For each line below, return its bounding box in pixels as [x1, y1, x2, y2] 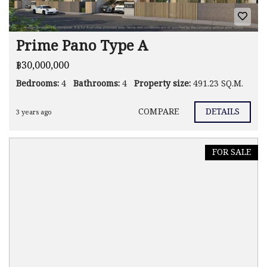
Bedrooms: [16, 77, 59, 91]
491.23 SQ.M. [193, 77, 243, 91]
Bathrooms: [73, 77, 120, 91]
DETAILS [205, 105, 240, 119]
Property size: [134, 77, 191, 91]
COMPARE [138, 105, 179, 119]
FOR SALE [212, 145, 251, 159]
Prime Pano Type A [16, 35, 148, 58]
